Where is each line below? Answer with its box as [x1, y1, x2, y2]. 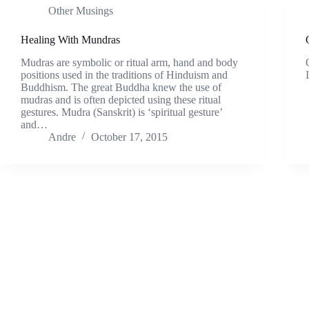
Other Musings [48, 5, 113, 17]
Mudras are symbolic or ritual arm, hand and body [21, 56, 238, 68]
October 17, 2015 [91, 130, 168, 143]
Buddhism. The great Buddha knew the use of [21, 81, 221, 93]
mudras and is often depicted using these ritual [21, 93, 221, 106]
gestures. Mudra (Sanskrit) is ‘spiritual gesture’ [21, 106, 222, 118]
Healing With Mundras [21, 34, 120, 46]
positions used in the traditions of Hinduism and [21, 68, 228, 81]
